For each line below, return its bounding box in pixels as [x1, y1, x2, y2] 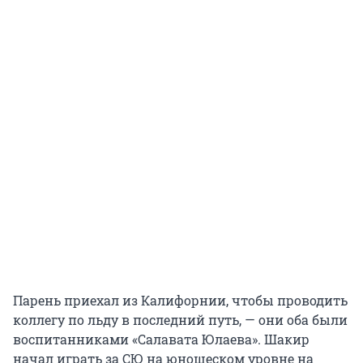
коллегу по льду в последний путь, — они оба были [13, 310, 348, 328]
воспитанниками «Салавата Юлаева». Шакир [13, 330, 310, 348]
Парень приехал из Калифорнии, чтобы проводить [13, 291, 348, 309]
